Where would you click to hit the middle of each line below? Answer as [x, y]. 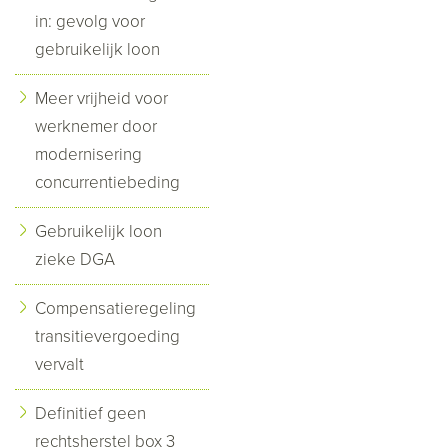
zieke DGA [75, 259]
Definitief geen [90, 413]
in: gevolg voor [90, 21]
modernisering [88, 154]
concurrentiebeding [107, 182]
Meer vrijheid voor [101, 98]
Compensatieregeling [115, 308]
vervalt [59, 364]
